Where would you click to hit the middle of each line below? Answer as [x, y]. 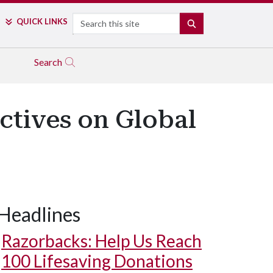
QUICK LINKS [42, 21]
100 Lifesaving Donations [97, 261]
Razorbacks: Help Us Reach [101, 241]
